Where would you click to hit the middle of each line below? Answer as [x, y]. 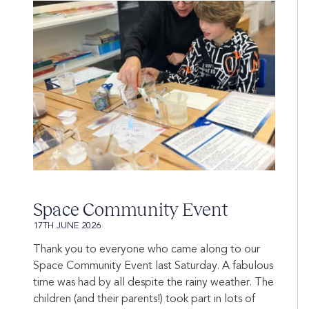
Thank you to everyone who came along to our [147, 250]
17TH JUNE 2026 [67, 226]
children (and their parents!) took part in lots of [144, 300]
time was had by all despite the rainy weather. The [153, 283]
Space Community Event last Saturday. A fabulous [153, 267]
